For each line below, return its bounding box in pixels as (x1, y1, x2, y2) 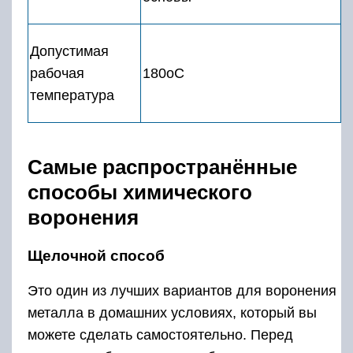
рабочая (30, 65, 84, 81)
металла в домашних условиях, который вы (28, 305, 317, 321)
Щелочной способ (28, 247, 165, 264)
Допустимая (30, 43, 109, 59)
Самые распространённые (28, 155, 297, 179)
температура (30, 87, 114, 103)
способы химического (28, 180, 252, 204)
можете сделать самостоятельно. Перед (28, 327, 293, 343)
